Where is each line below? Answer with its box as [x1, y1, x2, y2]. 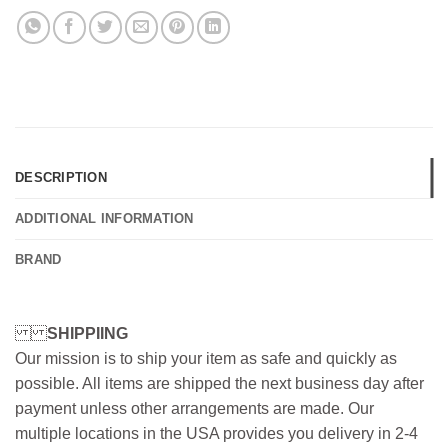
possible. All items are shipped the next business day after [15, 375, 424, 393]
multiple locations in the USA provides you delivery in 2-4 [15, 425, 418, 443]
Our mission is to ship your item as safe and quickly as [15, 350, 397, 368]
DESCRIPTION [15, 170, 107, 186]
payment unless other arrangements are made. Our [15, 400, 374, 418]
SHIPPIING [47, 325, 128, 343]
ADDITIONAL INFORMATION [15, 211, 194, 227]
